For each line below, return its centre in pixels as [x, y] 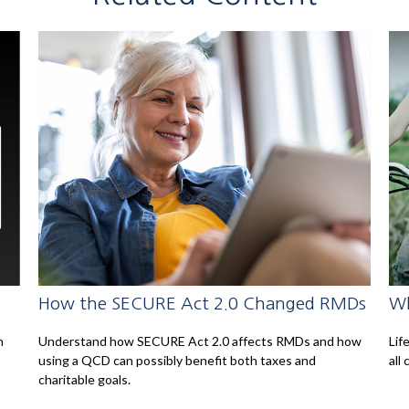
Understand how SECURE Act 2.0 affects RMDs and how [200, 341]
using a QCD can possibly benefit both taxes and [178, 361]
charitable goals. [85, 380]
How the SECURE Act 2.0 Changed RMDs [203, 303]
